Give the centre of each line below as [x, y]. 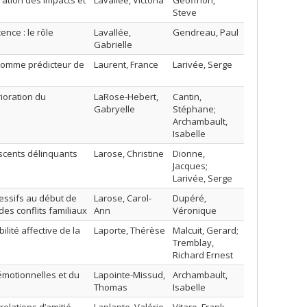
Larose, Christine [129, 153]
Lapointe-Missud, [130, 275]
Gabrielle [113, 45]
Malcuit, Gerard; [206, 230]
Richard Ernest [203, 255]
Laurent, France [126, 64]
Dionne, [189, 153]
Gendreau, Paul [206, 32]
